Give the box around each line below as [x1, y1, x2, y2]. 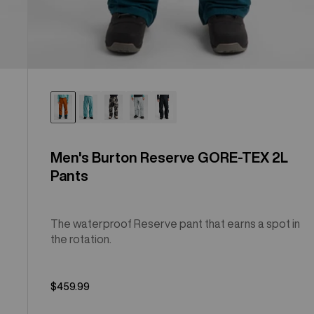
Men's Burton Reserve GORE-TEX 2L [50, 149, 289, 165]
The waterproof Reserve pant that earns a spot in [50, 217, 301, 229]
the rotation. [50, 233, 112, 245]
